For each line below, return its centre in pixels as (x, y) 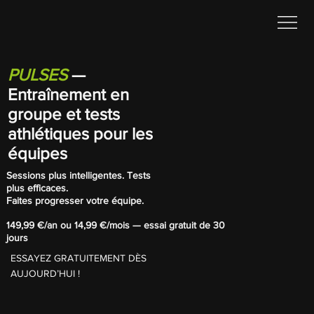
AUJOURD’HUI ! (45, 273)
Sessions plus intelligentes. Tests (78, 176)
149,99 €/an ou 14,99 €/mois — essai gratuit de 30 (115, 225)
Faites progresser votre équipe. (75, 201)
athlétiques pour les (80, 133)
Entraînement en (68, 94)
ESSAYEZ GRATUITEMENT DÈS (78, 258)
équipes (37, 153)
